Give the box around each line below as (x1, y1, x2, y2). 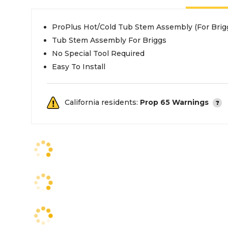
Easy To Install (52, 62, 105, 71)
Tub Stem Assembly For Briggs (52, 36, 166, 45)
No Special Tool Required (52, 49, 145, 58)
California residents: (65, 98, 140, 107)
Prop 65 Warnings (140, 98, 209, 107)
